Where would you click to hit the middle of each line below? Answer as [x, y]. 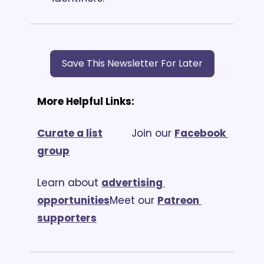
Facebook [200, 133]
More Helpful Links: [86, 101]
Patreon [178, 200]
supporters [67, 218]
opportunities [73, 200]
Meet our [133, 200]
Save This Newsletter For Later [132, 63]
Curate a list [70, 133]
